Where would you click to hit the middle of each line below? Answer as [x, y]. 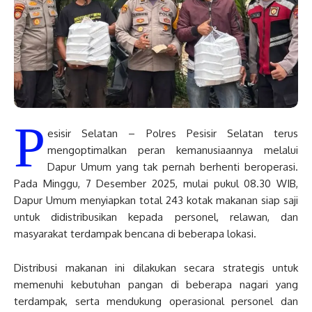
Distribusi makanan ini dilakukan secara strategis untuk [156, 268]
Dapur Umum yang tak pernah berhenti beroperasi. [173, 167]
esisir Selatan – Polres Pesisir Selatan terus [173, 134]
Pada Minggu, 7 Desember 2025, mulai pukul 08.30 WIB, [156, 184]
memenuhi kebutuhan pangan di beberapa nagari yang [156, 285]
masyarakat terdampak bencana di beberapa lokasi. [135, 234]
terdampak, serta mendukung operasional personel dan [156, 302]
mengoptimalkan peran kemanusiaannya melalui [173, 150]
